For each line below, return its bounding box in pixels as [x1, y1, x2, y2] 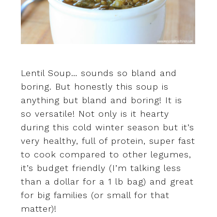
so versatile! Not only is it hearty [20, 108, 169, 119]
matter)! [20, 203, 57, 214]
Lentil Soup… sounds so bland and [20, 67, 177, 78]
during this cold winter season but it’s [20, 122, 194, 132]
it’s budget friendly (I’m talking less [20, 162, 181, 173]
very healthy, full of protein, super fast [20, 135, 195, 146]
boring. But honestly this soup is [20, 81, 169, 92]
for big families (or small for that [20, 189, 170, 200]
